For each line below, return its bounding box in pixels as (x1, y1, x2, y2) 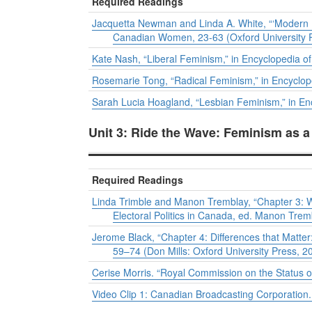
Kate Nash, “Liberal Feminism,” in (92, 52, 242, 66)
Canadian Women (113, 30, 192, 45)
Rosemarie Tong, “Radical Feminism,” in (92, 73, 272, 88)
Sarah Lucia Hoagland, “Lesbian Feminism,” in (92, 95, 299, 109)
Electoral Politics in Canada (113, 208, 233, 223)
